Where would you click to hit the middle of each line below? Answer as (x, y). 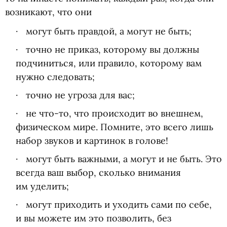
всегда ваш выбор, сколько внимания (98, 173)
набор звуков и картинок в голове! (92, 141)
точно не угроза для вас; (80, 95)
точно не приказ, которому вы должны (112, 49)
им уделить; (42, 186)
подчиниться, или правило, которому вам (108, 63)
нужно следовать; (55, 77)
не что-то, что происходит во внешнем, (114, 113)
